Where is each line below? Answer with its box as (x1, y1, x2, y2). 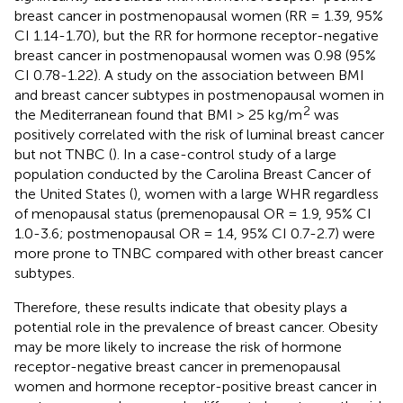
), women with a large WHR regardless (133, 184, 379, 202)
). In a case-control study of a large (112, 145, 336, 163)
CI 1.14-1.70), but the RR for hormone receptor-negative (14, 26, 379, 44)
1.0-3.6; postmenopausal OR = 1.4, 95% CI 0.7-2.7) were (14, 224, 375, 242)
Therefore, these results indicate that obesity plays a (14, 298, 347, 316)
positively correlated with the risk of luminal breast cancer (14, 125, 384, 143)
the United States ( (14, 184, 133, 202)
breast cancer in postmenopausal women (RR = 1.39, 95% (14, 6, 383, 24)
